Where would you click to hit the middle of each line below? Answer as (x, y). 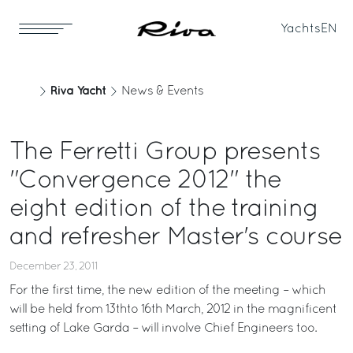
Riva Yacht (78, 91)
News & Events (162, 91)
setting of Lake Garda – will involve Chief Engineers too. (163, 329)
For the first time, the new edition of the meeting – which (167, 291)
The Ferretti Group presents (165, 153)
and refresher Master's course (176, 238)
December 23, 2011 (54, 267)
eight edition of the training (164, 210)
